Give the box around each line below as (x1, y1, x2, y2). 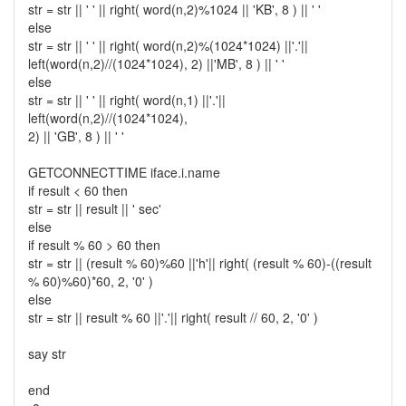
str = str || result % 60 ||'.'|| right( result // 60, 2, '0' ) (28, 308, 318, 326)
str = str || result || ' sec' (28, 199, 161, 217)
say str (28, 344, 66, 362)
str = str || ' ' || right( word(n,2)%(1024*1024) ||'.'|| (28, 36, 308, 54)
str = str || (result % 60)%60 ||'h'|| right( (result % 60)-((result (28, 254, 372, 272)
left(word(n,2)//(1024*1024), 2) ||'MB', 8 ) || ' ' (28, 54, 285, 72)
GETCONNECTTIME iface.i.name (28, 163, 220, 181)
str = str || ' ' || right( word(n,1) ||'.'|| (28, 91, 226, 109)
